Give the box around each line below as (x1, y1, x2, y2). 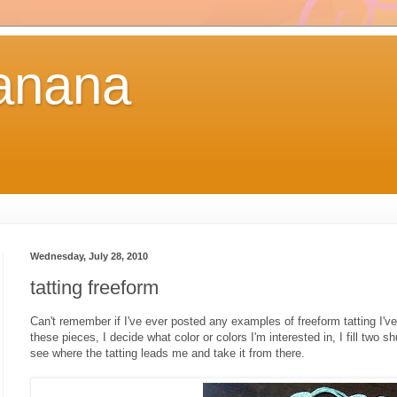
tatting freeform (30, 276, 159, 299)
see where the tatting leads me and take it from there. (30, 346, 305, 360)
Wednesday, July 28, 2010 (30, 251, 148, 262)
